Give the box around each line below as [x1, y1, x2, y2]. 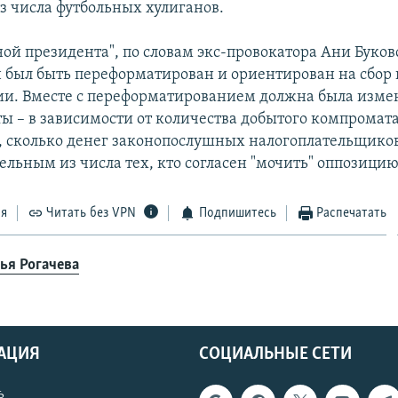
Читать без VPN [46, 205, 137, 220]
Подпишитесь [198, 205, 276, 220]
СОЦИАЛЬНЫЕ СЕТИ [199, 346, 352, 364]
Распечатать [316, 205, 387, 220]
